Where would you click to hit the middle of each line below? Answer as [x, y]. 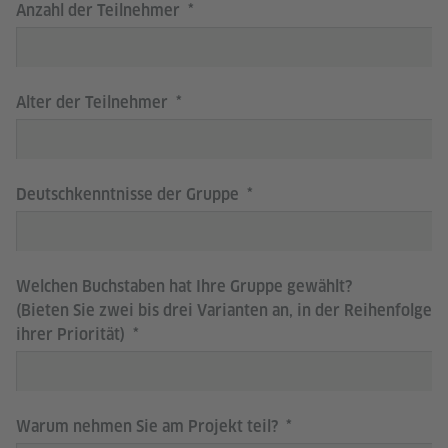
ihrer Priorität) [72, 334]
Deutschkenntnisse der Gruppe [129, 194]
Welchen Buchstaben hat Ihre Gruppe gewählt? [184, 286]
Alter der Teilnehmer [94, 102]
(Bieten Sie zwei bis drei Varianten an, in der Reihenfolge [224, 310]
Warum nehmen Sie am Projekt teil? [149, 426]
